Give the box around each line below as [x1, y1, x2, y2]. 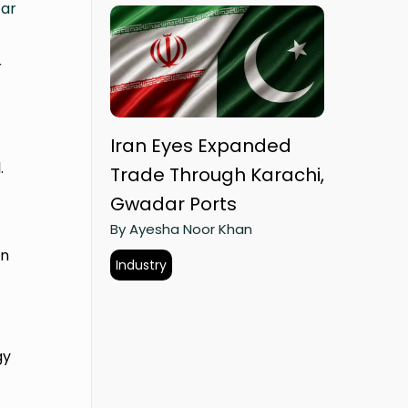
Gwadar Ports [110, 191, 237, 218]
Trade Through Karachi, [110, 162, 324, 189]
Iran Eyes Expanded [110, 133, 291, 159]
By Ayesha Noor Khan [110, 219, 252, 240]
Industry [116, 256, 167, 275]
